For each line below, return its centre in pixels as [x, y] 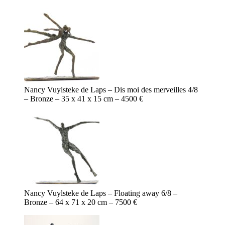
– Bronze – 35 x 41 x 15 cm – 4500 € [84, 99]
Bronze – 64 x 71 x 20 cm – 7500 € [81, 202]
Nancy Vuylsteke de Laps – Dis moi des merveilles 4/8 [111, 90]
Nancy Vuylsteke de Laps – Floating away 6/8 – [101, 193]
